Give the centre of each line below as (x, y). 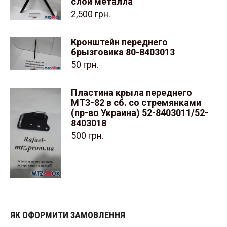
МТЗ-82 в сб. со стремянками (136, 103)
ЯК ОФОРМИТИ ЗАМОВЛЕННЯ (68, 215)
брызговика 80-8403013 (123, 52)
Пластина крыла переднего (131, 93)
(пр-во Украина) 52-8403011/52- (140, 113)
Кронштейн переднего (119, 42)
